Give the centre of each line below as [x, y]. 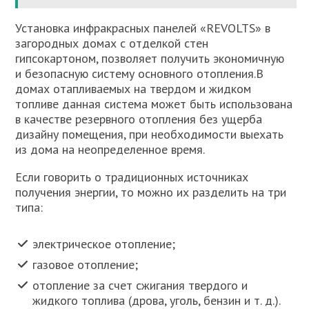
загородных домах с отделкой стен [112, 43]
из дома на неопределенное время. [110, 150]
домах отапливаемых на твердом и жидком [133, 89]
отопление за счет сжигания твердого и [140, 285]
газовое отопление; [86, 264]
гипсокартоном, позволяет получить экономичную [150, 59]
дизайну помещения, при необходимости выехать [150, 134]
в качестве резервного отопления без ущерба [139, 119]
